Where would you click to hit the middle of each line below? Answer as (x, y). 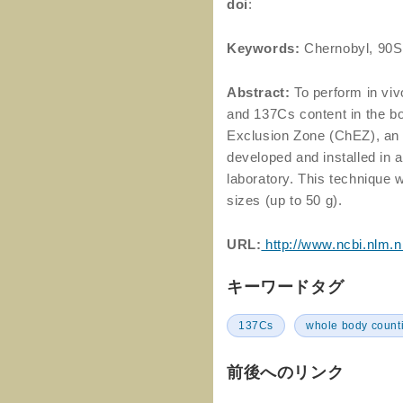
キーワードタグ (286, 287)
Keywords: (265, 48)
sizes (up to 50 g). (285, 200)
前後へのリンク (286, 372)
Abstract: (259, 92)
